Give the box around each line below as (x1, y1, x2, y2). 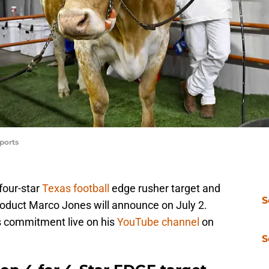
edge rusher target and (109, 182, 220, 195)
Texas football (42, 182, 109, 195)
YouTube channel (117, 216, 199, 229)
